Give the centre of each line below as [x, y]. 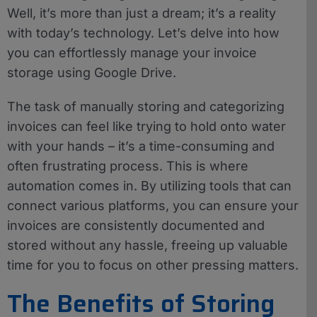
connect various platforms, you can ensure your [153, 205]
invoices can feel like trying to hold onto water [146, 126]
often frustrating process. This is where [128, 166]
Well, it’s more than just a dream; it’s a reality [142, 13]
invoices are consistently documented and [136, 225]
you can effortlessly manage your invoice [132, 52]
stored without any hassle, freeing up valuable [148, 245]
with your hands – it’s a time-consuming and [141, 146]
